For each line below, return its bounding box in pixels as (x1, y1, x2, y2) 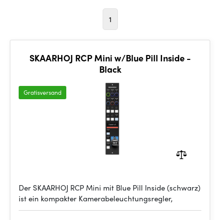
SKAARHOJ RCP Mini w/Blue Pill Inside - (29, 52, 191, 64)
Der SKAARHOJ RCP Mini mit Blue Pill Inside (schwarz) (19, 182, 200, 193)
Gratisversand (24, 88, 61, 97)
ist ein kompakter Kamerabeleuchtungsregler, (19, 193, 173, 204)
